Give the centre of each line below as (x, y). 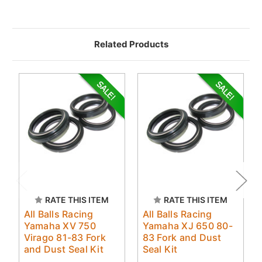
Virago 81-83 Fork (65, 237)
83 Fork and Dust (182, 237)
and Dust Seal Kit (63, 249)
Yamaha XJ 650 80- (187, 225)
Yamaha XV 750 (60, 225)
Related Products (131, 44)
